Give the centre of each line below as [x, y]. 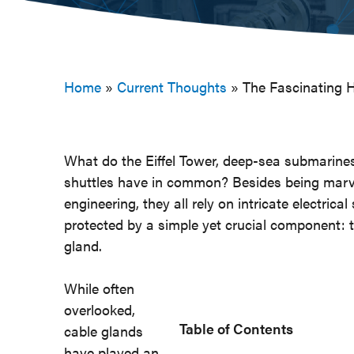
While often [99, 288]
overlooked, [99, 309]
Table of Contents [236, 328]
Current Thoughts [171, 87]
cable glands [103, 331]
